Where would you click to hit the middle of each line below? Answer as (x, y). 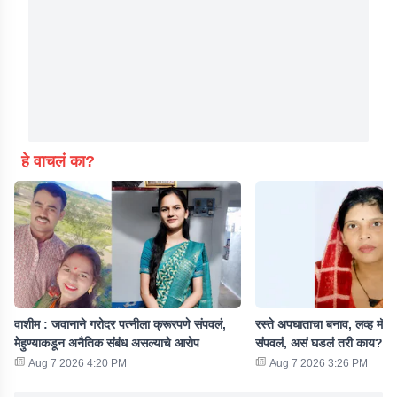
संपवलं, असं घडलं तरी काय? (319, 343)
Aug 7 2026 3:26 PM (319, 363)
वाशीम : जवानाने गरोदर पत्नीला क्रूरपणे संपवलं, (120, 324)
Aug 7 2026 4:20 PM (78, 363)
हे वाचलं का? (58, 161)
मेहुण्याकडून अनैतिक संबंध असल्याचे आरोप (107, 343)
